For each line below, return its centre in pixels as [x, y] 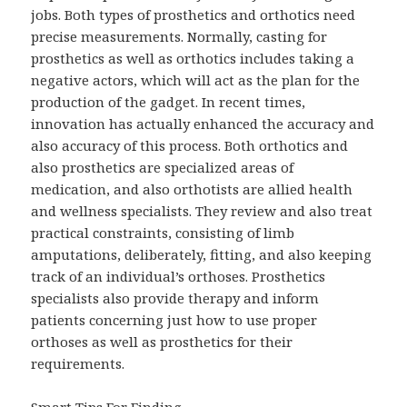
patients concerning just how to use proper [174, 319]
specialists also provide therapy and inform [175, 298]
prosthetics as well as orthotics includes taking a [193, 58]
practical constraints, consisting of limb [163, 232]
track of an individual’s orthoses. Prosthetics [179, 276]
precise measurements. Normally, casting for [179, 36]
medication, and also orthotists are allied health [192, 189]
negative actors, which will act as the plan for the [196, 79]
